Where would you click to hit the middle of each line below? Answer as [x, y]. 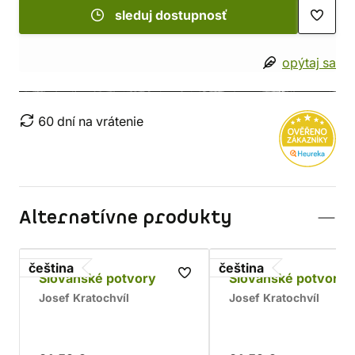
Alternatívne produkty [126, 218]
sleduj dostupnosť [171, 15]
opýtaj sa [309, 63]
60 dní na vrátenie [91, 121]
